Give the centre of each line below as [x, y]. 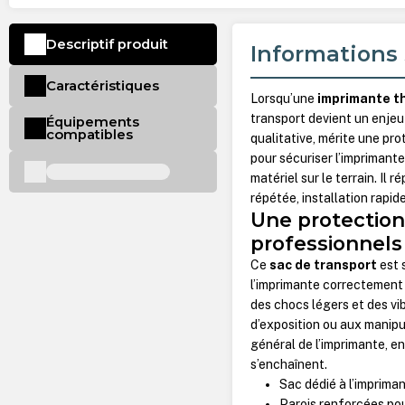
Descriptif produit [107, 44]
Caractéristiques [102, 85]
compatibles [89, 135]
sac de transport [324, 265]
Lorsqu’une [284, 99]
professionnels [327, 244]
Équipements [92, 122]
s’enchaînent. [289, 365]
